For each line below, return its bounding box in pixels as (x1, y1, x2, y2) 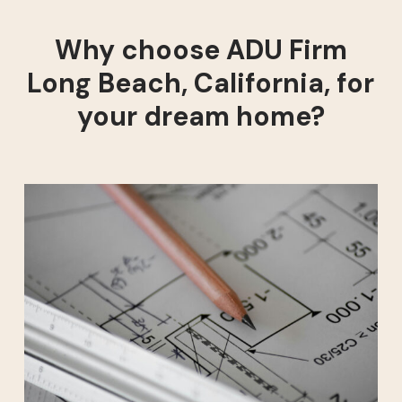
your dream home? (76, 99, 325, 135)
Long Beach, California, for (27, 66, 375, 101)
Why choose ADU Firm (54, 32, 347, 68)
